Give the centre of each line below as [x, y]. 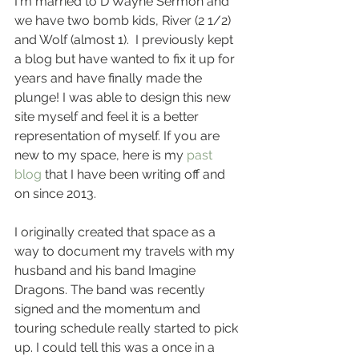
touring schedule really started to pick [128, 329]
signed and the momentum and [109, 309]
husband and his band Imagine [107, 271]
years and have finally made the [110, 79]
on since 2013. [55, 194]
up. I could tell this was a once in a [116, 348]
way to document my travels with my [126, 252]
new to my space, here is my [101, 155]
